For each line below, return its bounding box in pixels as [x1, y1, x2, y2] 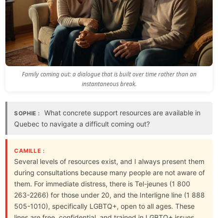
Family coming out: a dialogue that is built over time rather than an [21, 70, 197, 78]
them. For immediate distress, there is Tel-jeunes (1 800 [14, 180, 191, 188]
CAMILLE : [14, 147, 45, 155]
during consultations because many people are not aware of [14, 168, 205, 177]
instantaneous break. [81, 80, 137, 88]
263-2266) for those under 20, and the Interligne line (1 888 [14, 191, 205, 200]
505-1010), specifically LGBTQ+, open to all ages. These [14, 202, 195, 211]
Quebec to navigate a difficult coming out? [14, 120, 150, 128]
